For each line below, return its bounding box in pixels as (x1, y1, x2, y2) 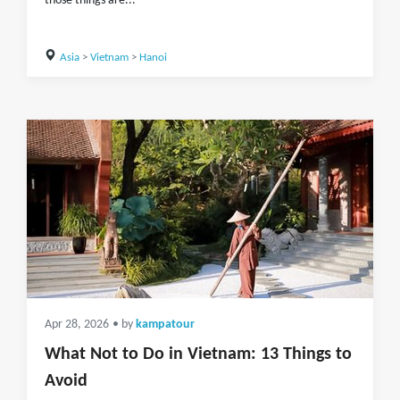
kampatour (136, 319, 195, 330)
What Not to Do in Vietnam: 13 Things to (45, 346, 352, 363)
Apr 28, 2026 (45, 319, 109, 330)
